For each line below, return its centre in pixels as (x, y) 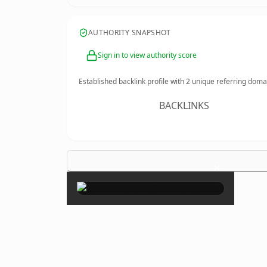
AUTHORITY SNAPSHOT (130, 32)
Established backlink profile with (132, 81)
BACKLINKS (184, 105)
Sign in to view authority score (147, 55)
